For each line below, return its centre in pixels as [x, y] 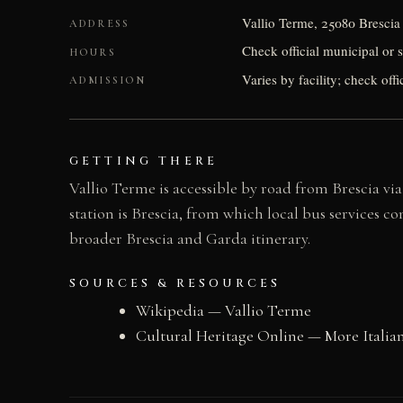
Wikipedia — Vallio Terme [224, 311]
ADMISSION [108, 81]
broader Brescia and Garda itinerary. [190, 239]
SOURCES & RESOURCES [175, 284]
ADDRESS [100, 24]
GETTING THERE [144, 161]
